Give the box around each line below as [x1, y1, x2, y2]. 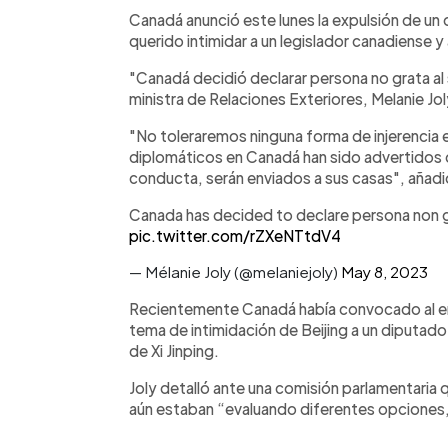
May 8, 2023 [341, 261, 428, 281]
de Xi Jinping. [129, 340, 219, 360]
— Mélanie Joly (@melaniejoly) [129, 261, 341, 281]
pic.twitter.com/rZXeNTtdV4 [129, 225, 341, 245]
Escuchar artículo [222, 7, 345, 27]
